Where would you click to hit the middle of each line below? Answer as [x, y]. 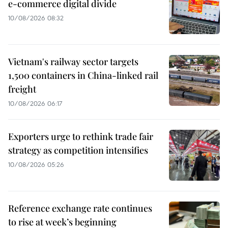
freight [22, 89]
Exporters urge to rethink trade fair [81, 137]
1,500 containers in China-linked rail [83, 76]
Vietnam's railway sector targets [73, 62]
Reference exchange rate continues [80, 208]
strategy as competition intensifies [78, 150]
